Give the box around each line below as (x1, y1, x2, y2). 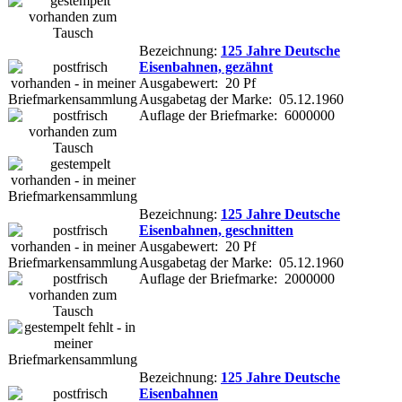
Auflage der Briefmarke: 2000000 (139, 270, 335, 286)
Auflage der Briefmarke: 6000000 (139, 107, 335, 123)
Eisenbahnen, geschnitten (139, 222, 293, 238)
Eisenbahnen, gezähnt (139, 58, 273, 74)
